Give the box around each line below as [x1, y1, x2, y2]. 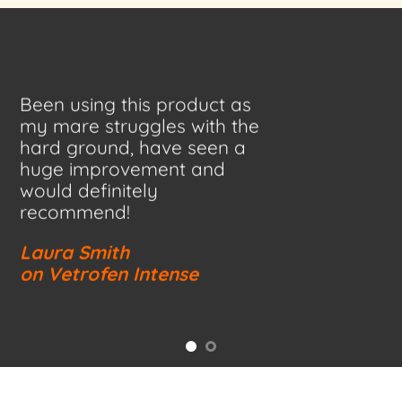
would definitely [20, 179, 159, 203]
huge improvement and [20, 157, 226, 181]
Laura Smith [20, 240, 130, 265]
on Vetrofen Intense [20, 262, 199, 286]
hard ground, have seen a [20, 135, 247, 160]
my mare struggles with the [20, 114, 260, 138]
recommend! [20, 200, 131, 224]
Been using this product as [20, 92, 252, 117]
